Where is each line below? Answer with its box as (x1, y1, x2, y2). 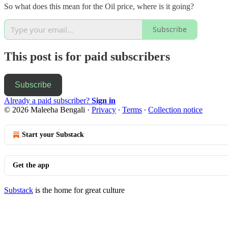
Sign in (92, 96, 116, 105)
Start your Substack (22, 130, 84, 138)
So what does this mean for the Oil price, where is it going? (4, 2, 194, 11)
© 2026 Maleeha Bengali (4, 105, 85, 114)
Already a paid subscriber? (4, 96, 92, 105)
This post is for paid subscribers (4, 49, 170, 63)
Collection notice (148, 105, 203, 114)
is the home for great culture (33, 185, 125, 194)
